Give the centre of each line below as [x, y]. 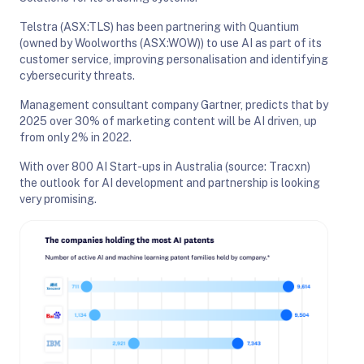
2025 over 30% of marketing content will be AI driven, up [168, 121]
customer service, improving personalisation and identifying [174, 59]
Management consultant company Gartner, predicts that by [174, 104]
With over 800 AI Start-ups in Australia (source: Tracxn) [165, 166]
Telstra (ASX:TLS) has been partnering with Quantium [159, 26]
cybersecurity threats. [77, 75]
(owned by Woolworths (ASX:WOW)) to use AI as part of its [171, 43]
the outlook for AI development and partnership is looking [170, 182]
